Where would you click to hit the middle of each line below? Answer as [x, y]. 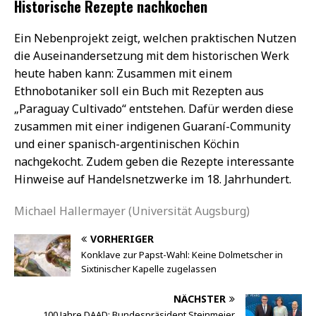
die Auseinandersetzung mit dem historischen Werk [152, 55]
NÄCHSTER [200, 298]
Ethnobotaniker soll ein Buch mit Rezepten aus [139, 91]
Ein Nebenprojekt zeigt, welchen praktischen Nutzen [155, 38]
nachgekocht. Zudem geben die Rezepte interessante [154, 161]
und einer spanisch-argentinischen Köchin [127, 144]
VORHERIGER [122, 238]
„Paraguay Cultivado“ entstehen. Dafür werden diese [154, 108]
